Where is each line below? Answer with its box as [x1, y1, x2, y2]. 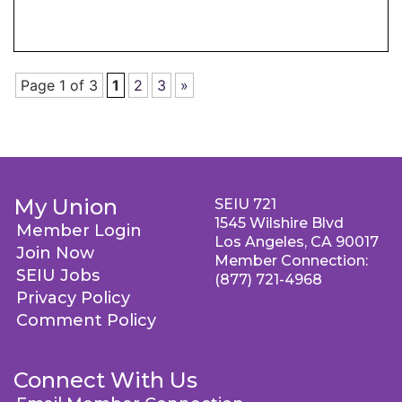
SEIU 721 [214, 196, 276, 213]
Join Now [16, 243, 94, 263]
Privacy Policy [16, 288, 130, 308]
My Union [13, 194, 118, 220]
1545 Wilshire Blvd [214, 214, 344, 232]
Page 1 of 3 [21, 76, 98, 94]
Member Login [16, 221, 142, 240]
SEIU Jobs [16, 266, 100, 285]
